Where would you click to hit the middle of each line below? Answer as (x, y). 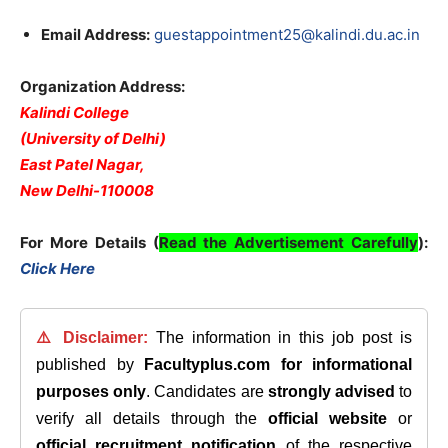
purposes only (91, 391)
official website (328, 418)
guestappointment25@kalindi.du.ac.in (287, 34)
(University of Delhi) (93, 138)
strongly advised (331, 391)
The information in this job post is (280, 337)
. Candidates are (207, 391)
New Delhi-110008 (87, 190)
